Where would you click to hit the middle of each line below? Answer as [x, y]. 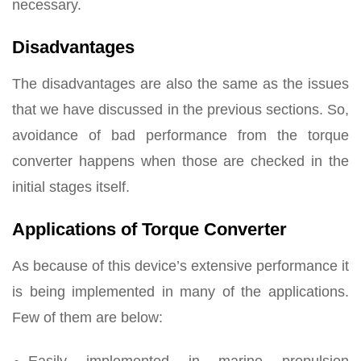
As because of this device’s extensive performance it [180, 266]
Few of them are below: [87, 317]
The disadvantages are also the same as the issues [180, 83]
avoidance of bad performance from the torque [180, 135]
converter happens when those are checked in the [180, 161]
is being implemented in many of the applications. [180, 291]
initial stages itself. [71, 187]
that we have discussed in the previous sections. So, [180, 109]
